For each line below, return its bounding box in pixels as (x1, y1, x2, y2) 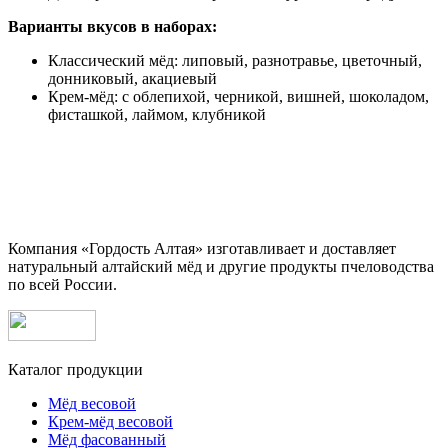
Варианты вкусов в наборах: (8, 17, 217, 35)
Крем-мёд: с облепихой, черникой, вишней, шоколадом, (48, 87, 429, 105)
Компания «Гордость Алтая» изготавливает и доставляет (8, 239, 396, 257)
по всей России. (8, 275, 117, 293)
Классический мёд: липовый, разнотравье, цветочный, (48, 51, 422, 69)
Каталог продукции (8, 360, 143, 378)
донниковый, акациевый (48, 69, 217, 87)
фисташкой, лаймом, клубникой (48, 105, 266, 123)
